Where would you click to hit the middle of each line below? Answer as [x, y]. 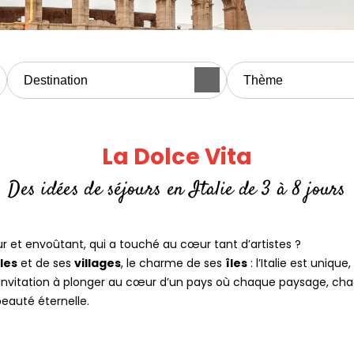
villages [98, 264]
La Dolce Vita [177, 157]
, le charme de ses [173, 264]
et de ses [46, 264]
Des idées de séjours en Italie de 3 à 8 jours [177, 190]
